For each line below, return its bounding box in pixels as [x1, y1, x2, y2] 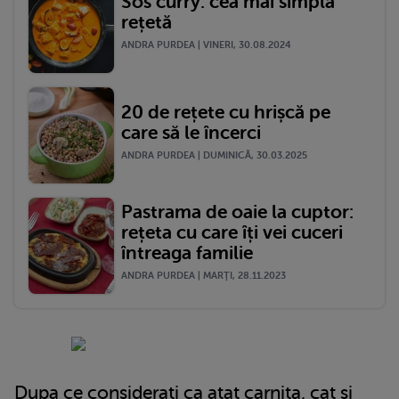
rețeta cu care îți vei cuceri [121, 222, 343, 244]
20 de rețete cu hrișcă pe [121, 101, 330, 123]
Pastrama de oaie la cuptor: [121, 201, 354, 224]
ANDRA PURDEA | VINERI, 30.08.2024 [121, 38, 291, 51]
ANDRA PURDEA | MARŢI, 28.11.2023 [121, 270, 286, 282]
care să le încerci [121, 121, 261, 143]
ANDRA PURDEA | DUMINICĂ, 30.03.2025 [121, 149, 307, 161]
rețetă [121, 11, 172, 33]
